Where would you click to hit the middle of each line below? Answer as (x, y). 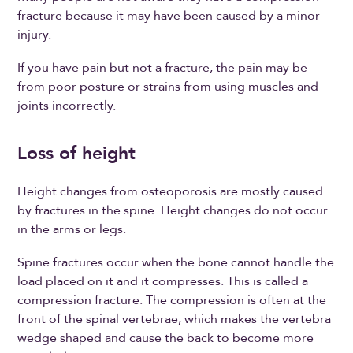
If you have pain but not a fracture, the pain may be (163, 67)
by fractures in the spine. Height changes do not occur (173, 211)
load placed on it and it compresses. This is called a (163, 282)
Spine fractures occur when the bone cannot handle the (176, 263)
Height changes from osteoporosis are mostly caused (171, 192)
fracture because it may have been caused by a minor (169, 15)
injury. (35, 34)
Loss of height (80, 154)
